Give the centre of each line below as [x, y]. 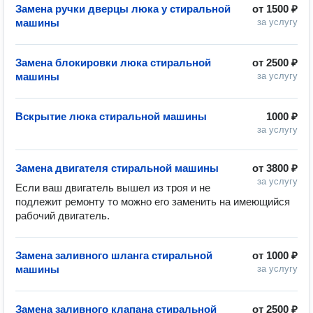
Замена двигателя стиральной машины [117, 168]
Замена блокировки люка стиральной [113, 63]
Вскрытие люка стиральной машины [111, 116]
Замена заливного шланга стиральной [114, 255]
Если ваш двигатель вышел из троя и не [113, 188]
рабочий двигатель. [63, 216]
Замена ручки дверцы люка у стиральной [123, 9]
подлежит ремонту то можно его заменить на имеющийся [153, 202]
